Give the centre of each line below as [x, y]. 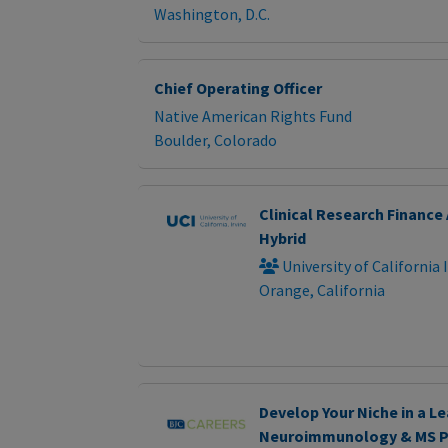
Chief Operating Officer [238, 87]
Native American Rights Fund [253, 115]
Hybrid [282, 237]
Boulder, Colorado [215, 139]
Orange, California [321, 289]
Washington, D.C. [212, 13]
